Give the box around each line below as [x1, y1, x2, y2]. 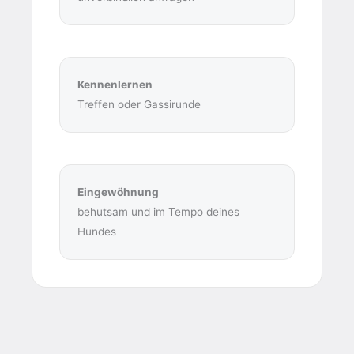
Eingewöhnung [77, 186, 159, 199]
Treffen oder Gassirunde [77, 98, 201, 111]
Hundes [77, 225, 116, 239]
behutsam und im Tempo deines [77, 205, 239, 219]
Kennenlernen [77, 78, 153, 92]
